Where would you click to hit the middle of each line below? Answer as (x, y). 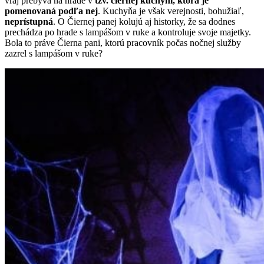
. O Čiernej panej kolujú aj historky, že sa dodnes (144, 21)
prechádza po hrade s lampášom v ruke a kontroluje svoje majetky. (128, 32)
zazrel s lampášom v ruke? (54, 53)
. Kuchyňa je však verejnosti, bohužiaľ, (171, 11)
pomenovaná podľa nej (51, 11)
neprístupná (29, 21)
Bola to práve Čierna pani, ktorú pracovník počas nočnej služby (123, 42)
